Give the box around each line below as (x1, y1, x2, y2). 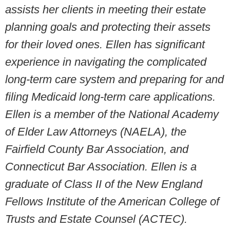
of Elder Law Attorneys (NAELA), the (5, 125, 186, 139)
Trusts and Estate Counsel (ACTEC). (5, 213, 187, 226)
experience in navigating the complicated (5, 55, 206, 69)
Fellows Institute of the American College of (5, 195, 219, 208)
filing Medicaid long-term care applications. (5, 90, 216, 104)
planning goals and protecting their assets (5, 21, 210, 34)
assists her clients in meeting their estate (5, 3, 206, 16)
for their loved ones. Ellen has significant (5, 38, 205, 51)
